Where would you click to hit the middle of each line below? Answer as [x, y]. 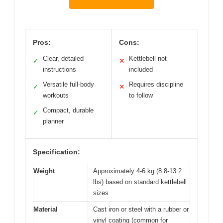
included [141, 70]
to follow [141, 96]
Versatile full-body [68, 85]
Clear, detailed [63, 59]
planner [53, 121]
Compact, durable [68, 111]
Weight [44, 171]
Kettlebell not [148, 59]
